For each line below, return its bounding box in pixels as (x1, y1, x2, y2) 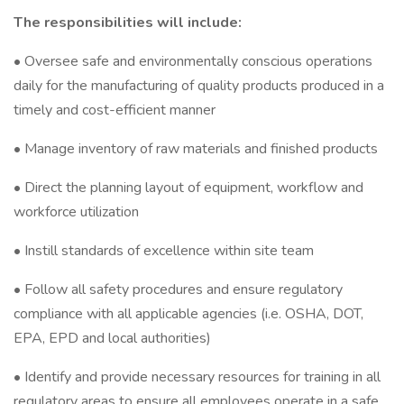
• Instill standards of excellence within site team (14, 241, 314, 261)
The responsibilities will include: (14, 13, 242, 32)
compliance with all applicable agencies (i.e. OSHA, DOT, (14, 304, 363, 324)
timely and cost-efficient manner (14, 100, 216, 120)
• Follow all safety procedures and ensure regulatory (14, 280, 343, 299)
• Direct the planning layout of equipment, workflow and (14, 178, 363, 197)
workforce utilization (14, 202, 139, 222)
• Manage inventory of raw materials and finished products (14, 139, 378, 159)
